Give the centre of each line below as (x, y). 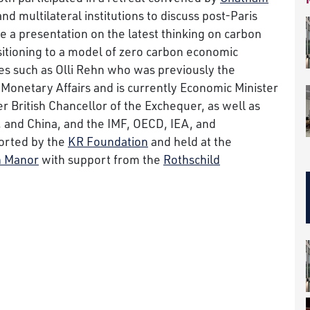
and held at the (190, 141)
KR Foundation (108, 141)
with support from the (101, 159)
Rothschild (192, 159)
